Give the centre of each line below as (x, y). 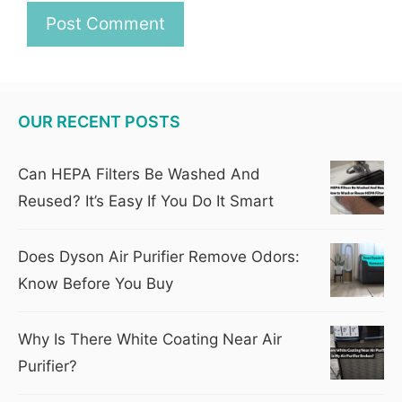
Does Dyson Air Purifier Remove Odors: (159, 256)
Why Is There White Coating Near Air (150, 339)
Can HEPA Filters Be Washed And (139, 174)
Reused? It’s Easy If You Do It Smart (146, 201)
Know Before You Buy (96, 283)
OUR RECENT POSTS (99, 121)
